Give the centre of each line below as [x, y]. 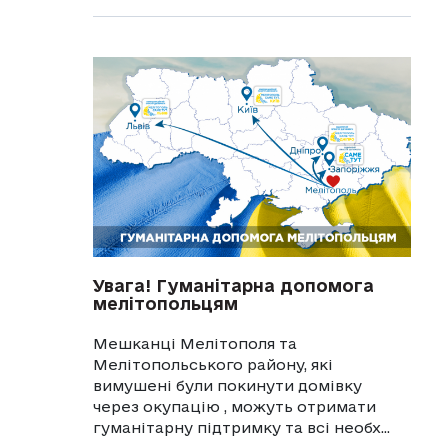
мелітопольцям [165, 303]
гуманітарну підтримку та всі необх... [241, 427]
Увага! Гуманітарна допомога [233, 285]
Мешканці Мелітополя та [194, 343]
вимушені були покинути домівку [227, 385]
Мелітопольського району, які [212, 364]
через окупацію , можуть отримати [234, 406]
